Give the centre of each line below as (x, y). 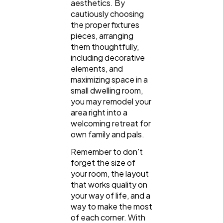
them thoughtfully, (105, 47)
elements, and (97, 68)
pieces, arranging (102, 36)
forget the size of (103, 163)
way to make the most (111, 207)
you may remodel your (111, 101)
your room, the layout (110, 174)
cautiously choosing (107, 14)
